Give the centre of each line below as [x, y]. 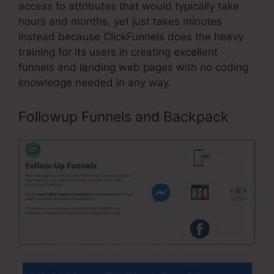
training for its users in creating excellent [118, 52]
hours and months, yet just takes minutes [120, 22]
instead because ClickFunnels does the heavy [131, 37]
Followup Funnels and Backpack [124, 117]
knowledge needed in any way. [95, 83]
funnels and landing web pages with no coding [133, 68]
